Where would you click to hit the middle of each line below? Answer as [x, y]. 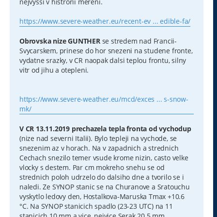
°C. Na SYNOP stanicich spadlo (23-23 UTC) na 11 [96, 206]
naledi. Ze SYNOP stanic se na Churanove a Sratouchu [105, 187]
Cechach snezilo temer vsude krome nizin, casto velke [104, 158]
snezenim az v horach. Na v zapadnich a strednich [99, 148]
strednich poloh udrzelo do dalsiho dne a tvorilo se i [102, 177]
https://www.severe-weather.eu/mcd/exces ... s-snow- [104, 99]
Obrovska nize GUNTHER [60, 41]
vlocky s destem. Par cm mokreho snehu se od [92, 168]
